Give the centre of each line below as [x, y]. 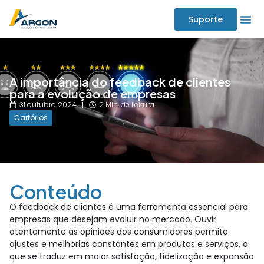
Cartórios [31, 118]
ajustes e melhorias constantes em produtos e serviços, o [129, 244]
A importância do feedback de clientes [120, 82]
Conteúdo [56, 192]
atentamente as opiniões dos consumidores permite [119, 232]
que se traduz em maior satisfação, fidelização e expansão [132, 256]
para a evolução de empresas [93, 93]
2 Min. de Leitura [127, 105]
